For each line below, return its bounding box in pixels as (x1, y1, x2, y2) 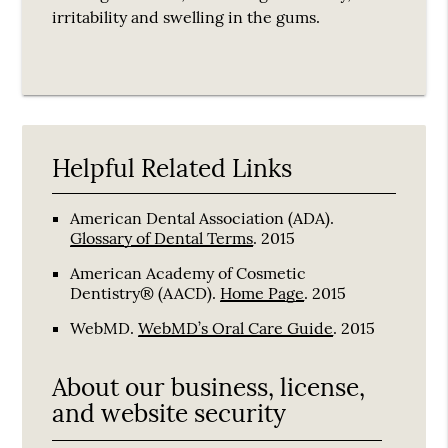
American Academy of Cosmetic (70, 262, 307, 283)
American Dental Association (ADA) (70, 207, 331, 228)
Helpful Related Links (52, 151, 293, 184)
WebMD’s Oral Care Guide (138, 317, 334, 338)
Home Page (220, 282, 305, 303)
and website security (52, 396, 287, 429)
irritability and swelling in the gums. (52, 6, 321, 27)
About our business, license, (52, 370, 366, 403)
